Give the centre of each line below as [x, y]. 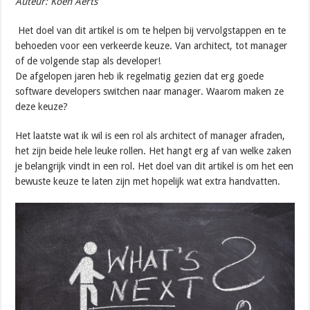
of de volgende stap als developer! [88, 61]
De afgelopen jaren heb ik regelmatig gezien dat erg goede [140, 76]
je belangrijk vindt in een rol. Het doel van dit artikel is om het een [155, 166]
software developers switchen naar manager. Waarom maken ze [150, 91]
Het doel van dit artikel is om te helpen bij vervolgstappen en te [152, 30]
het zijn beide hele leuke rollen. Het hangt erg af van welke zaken [154, 151]
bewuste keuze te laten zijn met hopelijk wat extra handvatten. [148, 181]
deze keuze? [42, 106]
